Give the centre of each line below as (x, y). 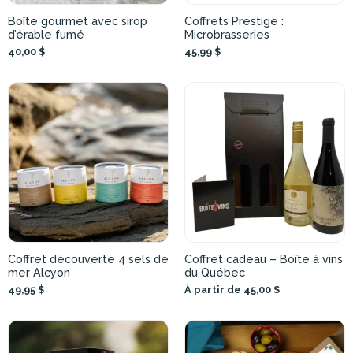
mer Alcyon (39, 272)
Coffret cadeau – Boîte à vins (264, 259)
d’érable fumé (46, 34)
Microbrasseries (227, 34)
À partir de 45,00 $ (232, 290)
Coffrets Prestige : (234, 21)
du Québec (215, 272)
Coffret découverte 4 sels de (88, 259)
